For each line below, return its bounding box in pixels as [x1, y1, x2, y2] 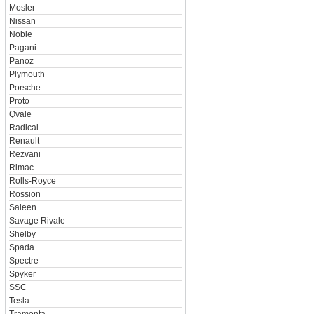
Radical [8, 123, 39, 132]
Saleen [8, 203, 36, 212]
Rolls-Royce [8, 176, 56, 186]
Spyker [8, 269, 36, 279]
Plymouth [8, 69, 45, 79]
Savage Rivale [8, 216, 65, 226]
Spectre [8, 256, 39, 266]
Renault [8, 136, 39, 146]
